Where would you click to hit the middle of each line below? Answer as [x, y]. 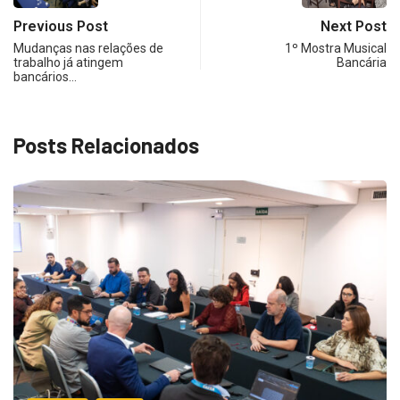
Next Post [354, 26]
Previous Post [61, 26]
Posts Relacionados [106, 145]
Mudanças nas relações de [88, 48]
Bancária [362, 62]
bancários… [45, 76]
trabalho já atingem [68, 62]
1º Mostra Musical [336, 48]
